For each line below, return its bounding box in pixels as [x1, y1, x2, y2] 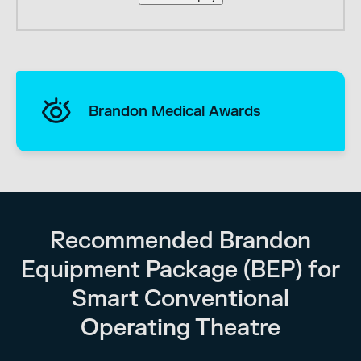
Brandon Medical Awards [89, 102, 261, 121]
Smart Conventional [72, 284, 289, 313]
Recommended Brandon [50, 226, 311, 255]
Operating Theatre [81, 313, 280, 342]
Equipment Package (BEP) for [21, 255, 340, 284]
